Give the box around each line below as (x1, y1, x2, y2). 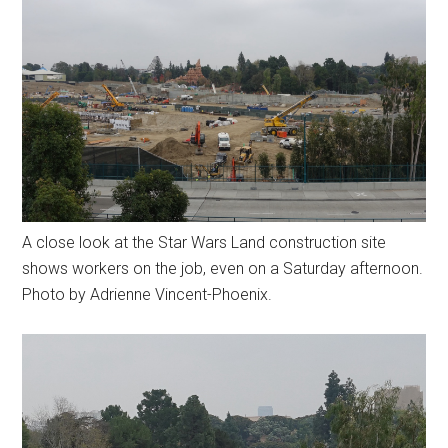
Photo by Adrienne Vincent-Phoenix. (22, 285, 273, 305)
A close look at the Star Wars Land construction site (22, 233, 387, 253)
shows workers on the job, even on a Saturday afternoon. (22, 259, 424, 279)
